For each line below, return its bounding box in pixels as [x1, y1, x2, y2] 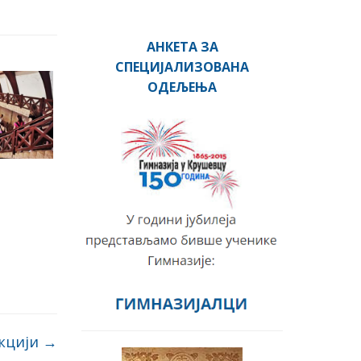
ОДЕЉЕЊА [147, 78, 217, 96]
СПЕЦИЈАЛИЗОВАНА [115, 58, 249, 76]
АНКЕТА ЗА [146, 38, 218, 56]
